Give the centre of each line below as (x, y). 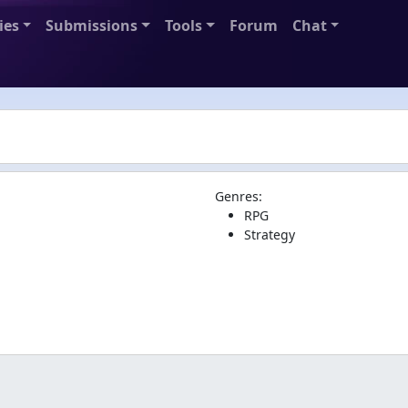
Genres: (239, 196)
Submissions (92, 25)
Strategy (270, 235)
